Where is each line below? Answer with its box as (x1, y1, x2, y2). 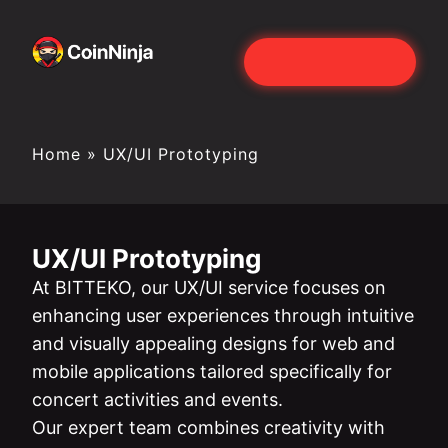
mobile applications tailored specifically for (32, 361, 392, 382)
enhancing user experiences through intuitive (32, 305, 414, 326)
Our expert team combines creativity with (32, 417, 385, 438)
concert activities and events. (32, 389, 283, 410)
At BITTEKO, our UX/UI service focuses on (32, 277, 386, 298)
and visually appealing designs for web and (32, 333, 395, 354)
